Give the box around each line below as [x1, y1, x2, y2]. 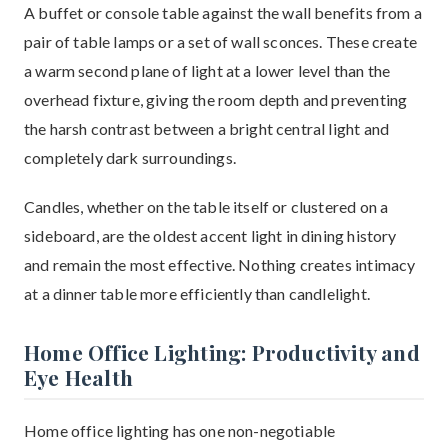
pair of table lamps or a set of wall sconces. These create [24, 32, 417, 51]
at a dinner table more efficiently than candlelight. [24, 284, 370, 303]
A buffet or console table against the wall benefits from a [24, 3, 422, 22]
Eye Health [24, 363, 134, 391]
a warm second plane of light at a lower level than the [24, 61, 391, 80]
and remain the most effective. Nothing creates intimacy [24, 255, 416, 274]
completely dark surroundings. [24, 148, 236, 167]
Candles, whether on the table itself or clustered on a [24, 197, 389, 216]
